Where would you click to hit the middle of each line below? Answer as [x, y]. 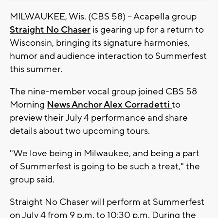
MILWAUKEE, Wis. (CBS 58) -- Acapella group [103, 16]
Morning [28, 104]
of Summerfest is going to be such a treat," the [105, 166]
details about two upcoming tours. [80, 131]
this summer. [36, 69]
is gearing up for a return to [147, 29]
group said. [32, 179]
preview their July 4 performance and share [99, 118]
